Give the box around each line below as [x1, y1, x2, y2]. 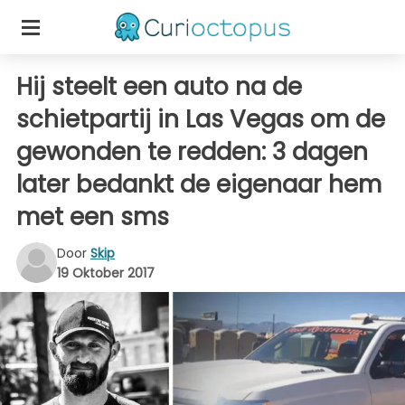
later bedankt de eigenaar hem [16, 168, 381, 201]
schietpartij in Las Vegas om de [16, 103, 385, 136]
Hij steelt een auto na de [16, 71, 302, 103]
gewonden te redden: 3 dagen [16, 136, 368, 168]
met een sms [16, 201, 169, 233]
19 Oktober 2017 [57, 263, 155, 282]
